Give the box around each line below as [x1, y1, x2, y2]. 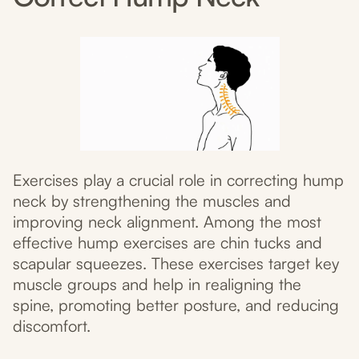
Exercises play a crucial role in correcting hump [13, 170, 344, 191]
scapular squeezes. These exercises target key [13, 253, 339, 274]
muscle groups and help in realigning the [13, 274, 301, 295]
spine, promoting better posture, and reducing [13, 295, 339, 316]
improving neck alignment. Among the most [13, 212, 321, 232]
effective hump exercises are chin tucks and [13, 232, 322, 253]
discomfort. [13, 316, 91, 337]
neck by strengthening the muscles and [13, 191, 291, 212]
